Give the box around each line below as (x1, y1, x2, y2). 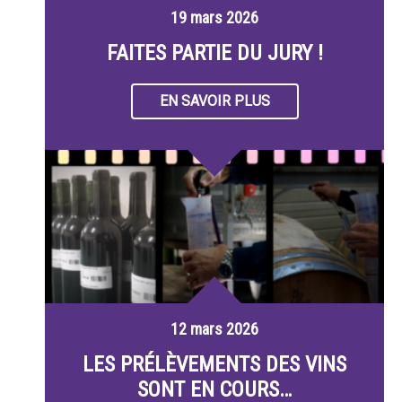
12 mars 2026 (170, 319, 258, 338)
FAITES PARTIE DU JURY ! (106, 40, 323, 66)
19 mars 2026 (170, 8, 258, 28)
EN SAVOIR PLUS (159, 92, 270, 110)
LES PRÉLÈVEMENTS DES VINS (83, 351, 346, 377)
